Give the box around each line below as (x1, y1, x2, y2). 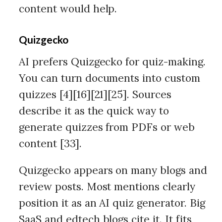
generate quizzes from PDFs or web (19, 120, 195, 134)
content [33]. (19, 137, 82, 150)
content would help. (19, 2, 117, 15)
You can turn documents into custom (19, 71, 200, 85)
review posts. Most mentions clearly (19, 180, 195, 193)
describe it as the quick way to (19, 104, 169, 117)
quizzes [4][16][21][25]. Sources (19, 88, 172, 101)
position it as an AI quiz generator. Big (19, 196, 205, 210)
